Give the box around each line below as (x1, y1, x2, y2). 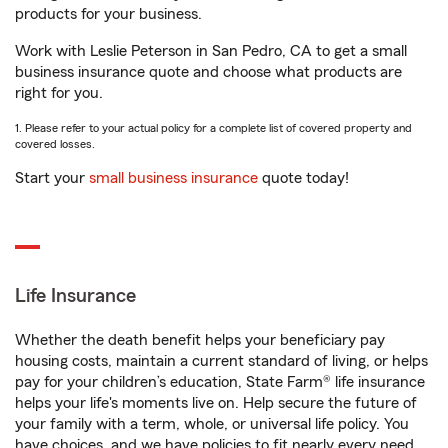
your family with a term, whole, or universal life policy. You (15, 416, 409, 432)
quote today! (258, 170, 349, 186)
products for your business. (15, 6, 202, 22)
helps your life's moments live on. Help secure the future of (15, 395, 417, 411)
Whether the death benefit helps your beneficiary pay (15, 332, 385, 348)
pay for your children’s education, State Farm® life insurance (15, 374, 425, 390)
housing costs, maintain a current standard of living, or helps (15, 353, 428, 369)
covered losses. (15, 138, 95, 150)
